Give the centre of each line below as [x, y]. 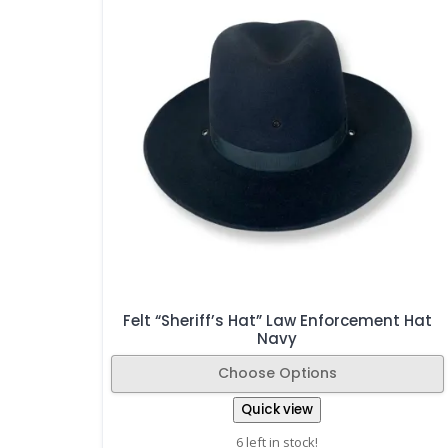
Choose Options [277, 373]
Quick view [277, 410]
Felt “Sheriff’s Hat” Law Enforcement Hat [277, 320]
